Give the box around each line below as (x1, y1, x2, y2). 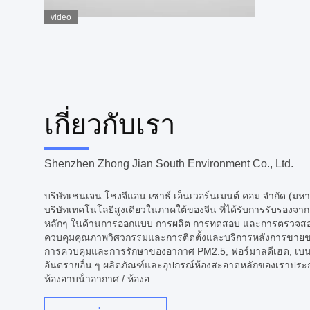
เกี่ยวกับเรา (44, 109, 175, 140)
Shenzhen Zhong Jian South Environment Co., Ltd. (44, 158, 293, 170)
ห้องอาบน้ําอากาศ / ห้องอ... (44, 273, 158, 284)
